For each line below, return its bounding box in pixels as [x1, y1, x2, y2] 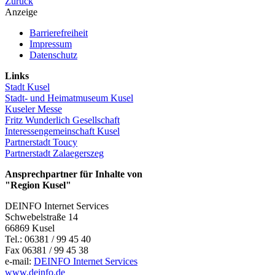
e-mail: [5, 255, 34, 266]
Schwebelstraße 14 [5, 211, 78, 222]
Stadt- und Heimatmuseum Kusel [5, 92, 133, 103]
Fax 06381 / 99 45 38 [5, 244, 88, 255]
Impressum [29, 38, 72, 49]
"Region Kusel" [5, 179, 71, 190]
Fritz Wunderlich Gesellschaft [5, 114, 120, 125]
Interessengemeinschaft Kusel [5, 125, 120, 136]
